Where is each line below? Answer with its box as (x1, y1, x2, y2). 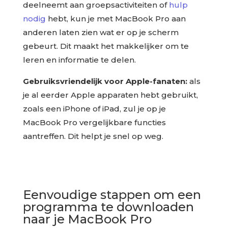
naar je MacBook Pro (22, 211, 152, 226)
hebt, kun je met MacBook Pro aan (45, 13, 186, 23)
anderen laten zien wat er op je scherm (22, 27, 179, 37)
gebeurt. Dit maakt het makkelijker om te (22, 41, 189, 51)
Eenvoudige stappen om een (22, 187, 201, 202)
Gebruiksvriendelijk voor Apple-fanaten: (22, 76, 187, 86)
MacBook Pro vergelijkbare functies (22, 117, 166, 127)
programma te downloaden (22, 199, 194, 214)
